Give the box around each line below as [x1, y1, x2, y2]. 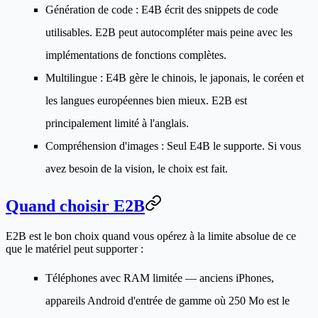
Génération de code [45, 4, 133, 16]
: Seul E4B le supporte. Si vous [158, 140, 301, 153]
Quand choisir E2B [6, 197, 145, 216]
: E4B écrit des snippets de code [133, 4, 278, 16]
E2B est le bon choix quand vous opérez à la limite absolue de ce [6, 230, 296, 243]
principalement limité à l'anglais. [45, 117, 189, 130]
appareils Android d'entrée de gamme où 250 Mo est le [45, 295, 290, 307]
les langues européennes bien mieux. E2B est [45, 94, 247, 107]
